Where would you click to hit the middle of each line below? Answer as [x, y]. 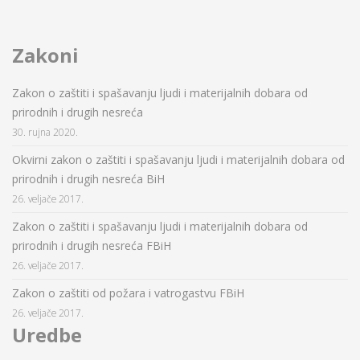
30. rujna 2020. [45, 132]
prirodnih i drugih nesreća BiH [88, 179]
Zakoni [45, 55]
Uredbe [47, 335]
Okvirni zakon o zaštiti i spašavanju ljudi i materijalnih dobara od [178, 160]
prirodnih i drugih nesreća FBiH [92, 246]
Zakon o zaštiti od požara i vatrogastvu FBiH [128, 293]
